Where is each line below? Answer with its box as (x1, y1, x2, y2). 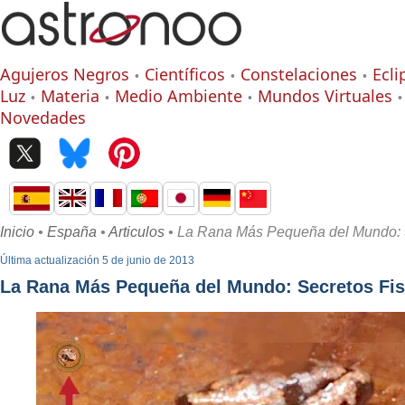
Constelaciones (240, 63, 357, 85)
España (47, 224, 97, 240)
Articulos (108, 224, 165, 240)
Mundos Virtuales (258, 85, 392, 107)
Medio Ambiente (115, 85, 242, 107)
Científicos (145, 63, 225, 85)
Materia (41, 85, 99, 107)
